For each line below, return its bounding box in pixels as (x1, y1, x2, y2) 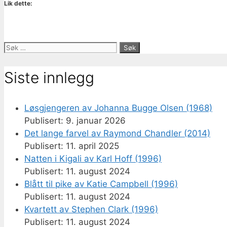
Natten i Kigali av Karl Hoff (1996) (24, 154, 162, 164)
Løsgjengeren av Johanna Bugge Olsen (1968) (24, 103, 212, 113)
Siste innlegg (4, 68, 94, 87)
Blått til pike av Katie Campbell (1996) (24, 179, 178, 190)
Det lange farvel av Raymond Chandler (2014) (24, 128, 210, 139)
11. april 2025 (66, 141, 119, 152)
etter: (4, 54, 25, 65)
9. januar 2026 (66, 116, 126, 126)
